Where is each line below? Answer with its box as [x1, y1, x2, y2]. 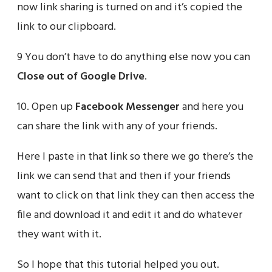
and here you [180, 98, 243, 116]
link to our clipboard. [17, 18, 116, 36]
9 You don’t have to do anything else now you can [17, 49, 250, 66]
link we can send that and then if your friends [17, 168, 231, 185]
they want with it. [17, 226, 101, 243]
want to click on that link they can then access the [17, 187, 254, 205]
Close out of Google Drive [17, 68, 144, 86]
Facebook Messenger [75, 98, 180, 116]
